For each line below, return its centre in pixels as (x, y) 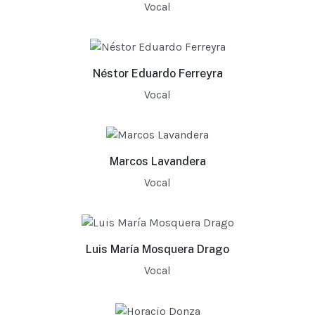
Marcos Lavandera (157, 162)
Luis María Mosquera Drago (157, 250)
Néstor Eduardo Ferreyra (157, 73)
